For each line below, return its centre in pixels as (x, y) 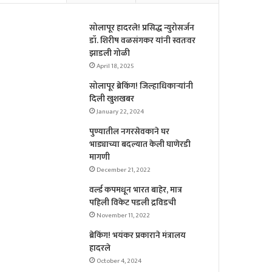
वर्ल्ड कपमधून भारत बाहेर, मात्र (136, 190)
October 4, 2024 (119, 261)
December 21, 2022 (124, 170)
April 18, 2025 (116, 66)
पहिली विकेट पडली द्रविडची (133, 203)
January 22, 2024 (121, 112)
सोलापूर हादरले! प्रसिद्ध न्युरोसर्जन (142, 28)
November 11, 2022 (124, 216)
